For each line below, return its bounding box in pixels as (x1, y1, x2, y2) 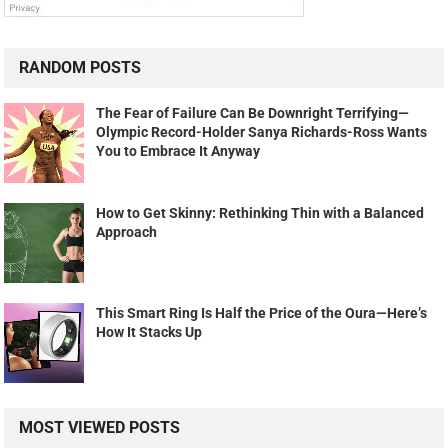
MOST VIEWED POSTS (19, 417, 181, 437)
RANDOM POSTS (19, 57, 142, 77)
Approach (96, 223, 158, 240)
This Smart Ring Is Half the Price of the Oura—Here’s (96, 304, 428, 321)
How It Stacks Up (96, 323, 203, 340)
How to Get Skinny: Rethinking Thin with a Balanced (96, 204, 425, 221)
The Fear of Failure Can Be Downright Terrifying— (96, 104, 410, 121)
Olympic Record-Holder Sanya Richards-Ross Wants (96, 123, 428, 140)
